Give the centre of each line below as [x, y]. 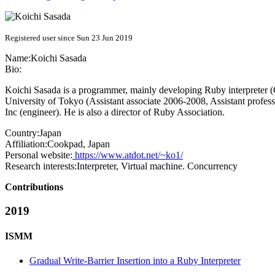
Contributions [34, 187]
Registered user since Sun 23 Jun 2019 [69, 38]
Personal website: [39, 155]
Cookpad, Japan [79, 144]
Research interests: [41, 166]
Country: [22, 133]
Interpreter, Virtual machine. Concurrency [157, 166]
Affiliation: [26, 144]
